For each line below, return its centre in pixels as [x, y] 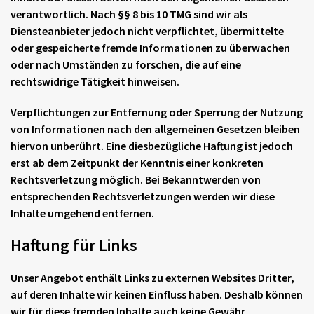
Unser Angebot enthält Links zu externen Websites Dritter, [152, 278]
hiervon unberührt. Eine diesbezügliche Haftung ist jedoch [152, 146]
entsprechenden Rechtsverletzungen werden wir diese [143, 196]
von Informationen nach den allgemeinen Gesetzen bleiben [155, 129]
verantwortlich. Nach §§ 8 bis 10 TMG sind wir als [129, 14]
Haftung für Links [74, 245]
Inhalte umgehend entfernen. [82, 213]
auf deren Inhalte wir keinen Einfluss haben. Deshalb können [157, 294]
